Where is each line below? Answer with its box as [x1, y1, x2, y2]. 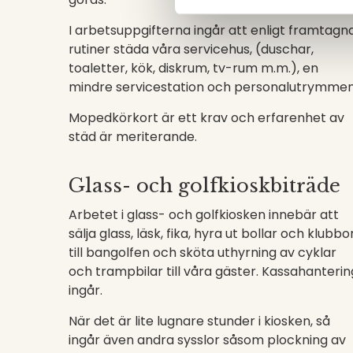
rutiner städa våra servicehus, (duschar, [69, 40, 314, 58]
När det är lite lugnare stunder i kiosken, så [69, 312, 330, 330]
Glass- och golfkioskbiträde [69, 174, 340, 197]
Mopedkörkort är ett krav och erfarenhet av [69, 109, 344, 127]
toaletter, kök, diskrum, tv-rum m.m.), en [69, 59, 318, 77]
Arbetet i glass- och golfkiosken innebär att [69, 206, 339, 224]
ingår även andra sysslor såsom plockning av [69, 331, 346, 349]
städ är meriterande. [69, 128, 197, 146]
